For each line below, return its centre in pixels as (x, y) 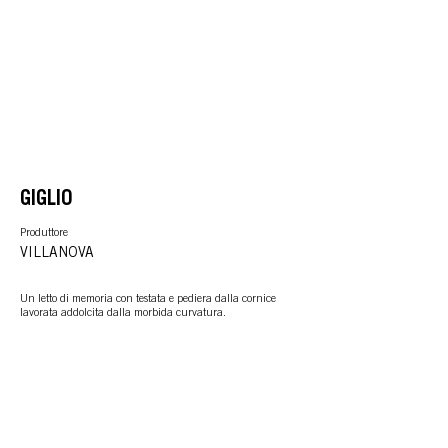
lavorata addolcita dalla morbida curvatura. (123, 313)
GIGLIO (46, 200)
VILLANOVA (57, 254)
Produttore (44, 233)
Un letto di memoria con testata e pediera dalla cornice (148, 299)
